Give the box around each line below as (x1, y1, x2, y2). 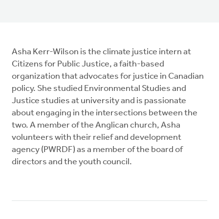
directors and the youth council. (12, 157, 133, 167)
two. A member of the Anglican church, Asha (12, 121, 180, 130)
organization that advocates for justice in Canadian (12, 72, 204, 81)
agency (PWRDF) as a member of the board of (12, 145, 183, 154)
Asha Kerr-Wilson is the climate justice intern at (12, 47, 191, 57)
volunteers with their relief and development (12, 133, 181, 142)
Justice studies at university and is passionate (12, 96, 186, 106)
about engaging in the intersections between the (12, 109, 197, 118)
